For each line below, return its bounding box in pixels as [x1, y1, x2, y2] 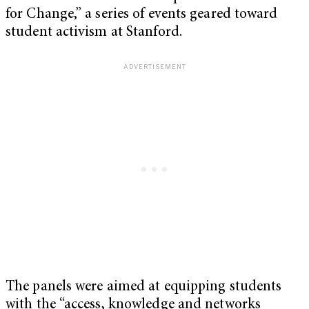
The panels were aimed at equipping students [6, 279, 282, 295]
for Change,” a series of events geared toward [6, 8, 278, 23]
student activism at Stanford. [6, 26, 182, 41]
